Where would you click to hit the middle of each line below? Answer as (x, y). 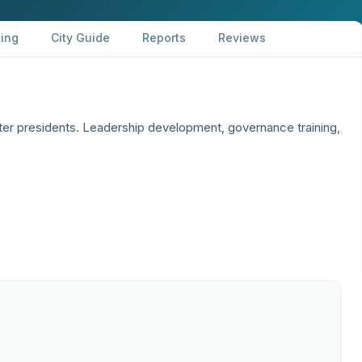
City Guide (80, 37)
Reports (164, 37)
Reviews (242, 37)
